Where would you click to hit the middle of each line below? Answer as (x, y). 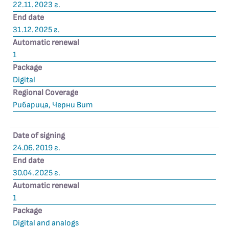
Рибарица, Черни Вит (53, 105)
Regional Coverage (45, 93)
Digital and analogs (46, 223)
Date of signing (39, 136)
